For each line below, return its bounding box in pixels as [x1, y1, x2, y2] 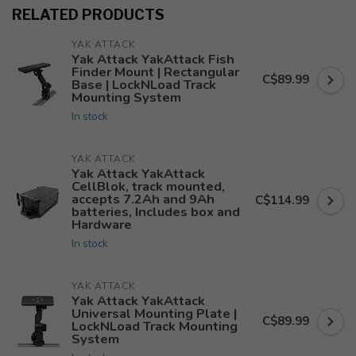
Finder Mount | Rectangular [72, 63, 239, 81]
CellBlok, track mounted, [72, 177, 225, 195]
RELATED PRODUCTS [12, 6, 164, 23]
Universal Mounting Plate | [72, 304, 237, 323]
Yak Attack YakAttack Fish [72, 50, 234, 68]
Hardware [72, 215, 132, 234]
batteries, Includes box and [72, 203, 240, 221]
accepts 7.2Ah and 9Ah [72, 190, 215, 208]
